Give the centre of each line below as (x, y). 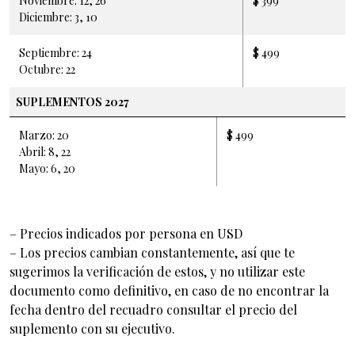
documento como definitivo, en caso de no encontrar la (169, 290)
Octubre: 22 (47, 69)
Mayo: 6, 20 (47, 168)
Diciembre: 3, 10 (58, 17)
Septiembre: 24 (55, 52)
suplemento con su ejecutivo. (92, 328)
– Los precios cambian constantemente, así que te (152, 252)
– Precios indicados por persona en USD (126, 233)
